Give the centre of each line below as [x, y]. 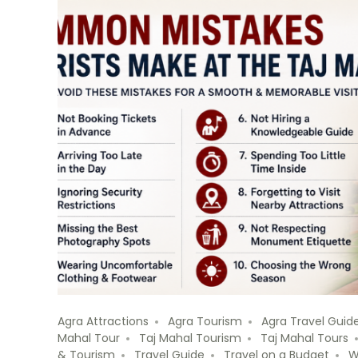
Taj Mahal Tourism [190, 338]
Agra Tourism [205, 322]
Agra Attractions [103, 322]
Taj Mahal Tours [304, 338]
